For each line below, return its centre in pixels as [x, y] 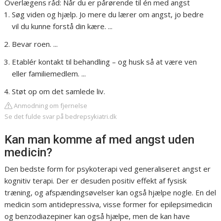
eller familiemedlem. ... [49, 74]
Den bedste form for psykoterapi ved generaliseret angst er [108, 169]
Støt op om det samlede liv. [59, 92]
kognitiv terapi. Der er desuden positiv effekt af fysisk [96, 181]
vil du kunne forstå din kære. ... [62, 26]
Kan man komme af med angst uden [100, 140]
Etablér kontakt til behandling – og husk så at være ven [105, 62]
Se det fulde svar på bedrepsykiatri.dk [61, 117]
